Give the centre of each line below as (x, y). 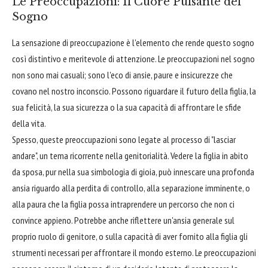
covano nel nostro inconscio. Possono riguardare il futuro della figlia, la (134, 91)
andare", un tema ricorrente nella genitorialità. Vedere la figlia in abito (130, 155)
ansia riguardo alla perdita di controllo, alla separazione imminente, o (131, 188)
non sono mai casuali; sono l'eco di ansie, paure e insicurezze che (122, 74)
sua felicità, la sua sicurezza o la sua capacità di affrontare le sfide (127, 107)
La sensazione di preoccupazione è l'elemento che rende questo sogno (133, 42)
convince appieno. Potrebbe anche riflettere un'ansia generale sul (123, 220)
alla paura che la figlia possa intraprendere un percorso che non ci (123, 204)
